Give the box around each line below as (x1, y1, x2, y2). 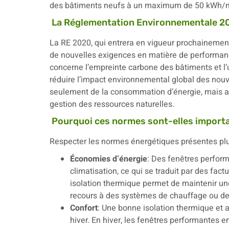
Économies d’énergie (70, 153, 147, 165)
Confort (70, 202, 98, 214)
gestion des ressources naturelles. (50, 98, 174, 110)
